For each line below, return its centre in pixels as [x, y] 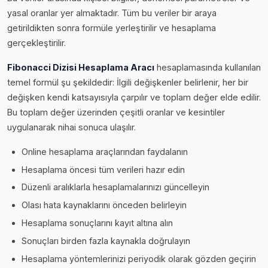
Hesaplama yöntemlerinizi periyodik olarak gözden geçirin [139, 258]
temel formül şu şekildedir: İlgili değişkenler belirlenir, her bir [128, 82]
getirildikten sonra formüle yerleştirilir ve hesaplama [112, 28]
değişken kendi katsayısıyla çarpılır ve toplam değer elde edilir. [134, 97]
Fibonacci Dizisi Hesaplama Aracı [81, 67]
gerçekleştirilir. [36, 42]
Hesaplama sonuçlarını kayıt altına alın [97, 223]
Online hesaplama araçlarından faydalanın [105, 151]
